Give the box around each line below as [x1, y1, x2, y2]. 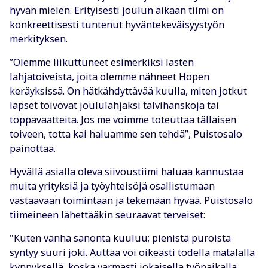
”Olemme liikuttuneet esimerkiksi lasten [10, 56, 194, 69]
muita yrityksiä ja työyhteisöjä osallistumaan [10, 179, 215, 193]
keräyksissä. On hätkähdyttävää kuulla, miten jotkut [10, 84, 247, 98]
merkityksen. [10, 32, 68, 46]
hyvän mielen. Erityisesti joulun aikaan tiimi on [10, 4, 224, 17]
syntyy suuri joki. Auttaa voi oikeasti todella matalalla [10, 246, 255, 260]
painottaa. [10, 142, 56, 156]
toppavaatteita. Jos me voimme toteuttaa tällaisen [10, 113, 236, 127]
